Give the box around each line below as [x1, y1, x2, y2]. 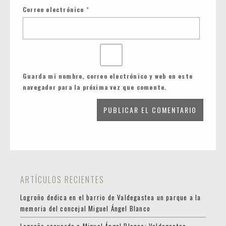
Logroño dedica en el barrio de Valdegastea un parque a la [20, 192, 201, 203]
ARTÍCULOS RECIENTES [20, 174, 104, 186]
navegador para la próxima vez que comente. [23, 83, 167, 92]
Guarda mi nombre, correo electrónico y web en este [23, 72, 193, 81]
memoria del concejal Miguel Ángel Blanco [20, 203, 150, 214]
